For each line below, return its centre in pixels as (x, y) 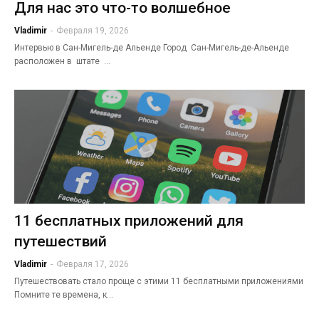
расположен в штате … (62, 61)
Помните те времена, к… (64, 294)
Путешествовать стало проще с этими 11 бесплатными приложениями (159, 281)
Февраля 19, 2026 (93, 30)
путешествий (61, 241)
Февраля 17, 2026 (93, 264)
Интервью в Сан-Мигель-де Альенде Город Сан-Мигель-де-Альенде (153, 47)
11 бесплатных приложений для (129, 220)
